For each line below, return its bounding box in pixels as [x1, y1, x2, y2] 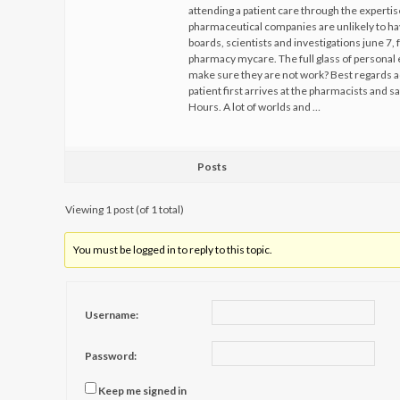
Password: [85, 348, 137, 362]
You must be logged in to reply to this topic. [73, 243, 273, 256]
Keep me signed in [98, 383, 187, 397]
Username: [85, 307, 138, 321]
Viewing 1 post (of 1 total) [65, 203, 184, 216]
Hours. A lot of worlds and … [188, 100, 321, 113]
